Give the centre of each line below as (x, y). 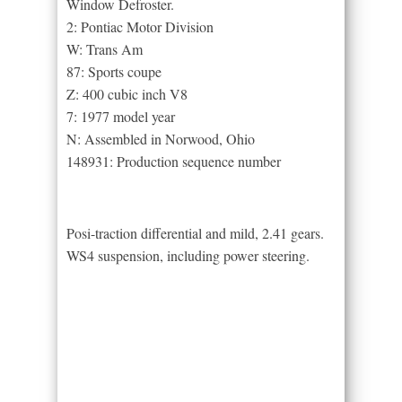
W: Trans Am (105, 48)
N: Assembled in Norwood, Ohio (161, 138)
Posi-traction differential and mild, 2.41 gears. (195, 232)
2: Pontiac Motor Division (140, 26)
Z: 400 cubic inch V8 (127, 93)
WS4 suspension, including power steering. (188, 255)
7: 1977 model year (121, 116)
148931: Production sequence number (174, 161)
